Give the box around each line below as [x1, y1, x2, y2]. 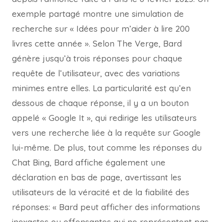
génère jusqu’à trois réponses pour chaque [12, 53, 182, 64]
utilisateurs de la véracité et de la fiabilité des [12, 187, 189, 198]
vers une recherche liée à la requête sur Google [12, 127, 201, 138]
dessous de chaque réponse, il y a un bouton [12, 98, 189, 109]
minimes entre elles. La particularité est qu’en [12, 83, 191, 94]
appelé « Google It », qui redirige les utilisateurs [12, 112, 197, 123]
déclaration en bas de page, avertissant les [12, 172, 181, 183]
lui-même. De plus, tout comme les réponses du [12, 142, 202, 153]
